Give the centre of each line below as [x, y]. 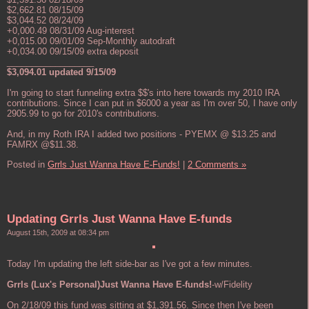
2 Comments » [217, 164]
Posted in [27, 164]
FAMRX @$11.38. [43, 145]
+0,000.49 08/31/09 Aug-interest [71, 31]
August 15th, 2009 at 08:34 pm [58, 232]
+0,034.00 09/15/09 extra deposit [73, 52]
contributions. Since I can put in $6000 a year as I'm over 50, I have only [152, 103]
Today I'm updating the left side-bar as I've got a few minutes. [130, 263]
